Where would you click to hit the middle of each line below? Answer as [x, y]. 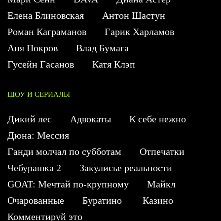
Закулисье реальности [126, 168]
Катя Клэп [114, 64]
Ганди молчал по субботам [64, 152]
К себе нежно [158, 119]
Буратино [103, 201]
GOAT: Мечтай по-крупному [68, 184]
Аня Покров [33, 48]
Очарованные [36, 201]
